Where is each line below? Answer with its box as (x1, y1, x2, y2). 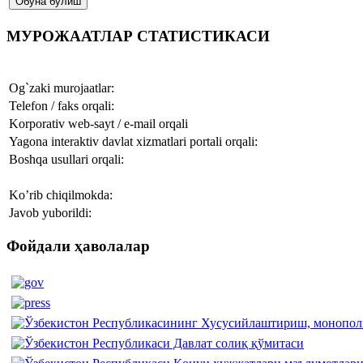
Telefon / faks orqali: (9, 98, 114, 113)
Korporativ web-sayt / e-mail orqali (9, 116, 188, 130)
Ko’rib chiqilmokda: (9, 187, 113, 202)
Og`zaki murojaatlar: (9, 80, 114, 95)
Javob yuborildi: (9, 205, 92, 220)
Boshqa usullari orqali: (9, 152, 124, 166)
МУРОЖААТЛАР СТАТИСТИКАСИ (6, 28, 270, 45)
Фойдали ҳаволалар (6, 237, 150, 255)
